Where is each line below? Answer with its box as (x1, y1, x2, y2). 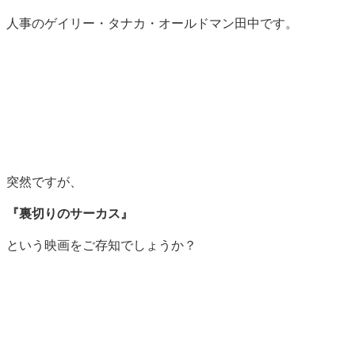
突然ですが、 (6, 174, 82, 189)
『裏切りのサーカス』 (6, 206, 133, 220)
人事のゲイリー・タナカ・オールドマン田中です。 (6, 16, 298, 30)
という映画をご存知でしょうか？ (6, 238, 197, 252)
